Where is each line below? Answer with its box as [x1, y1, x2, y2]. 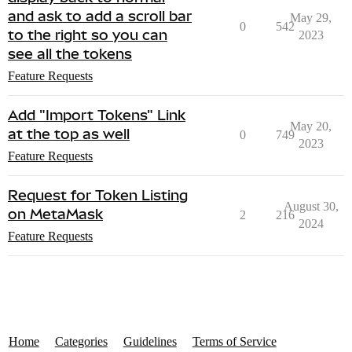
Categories [54, 335, 108, 349]
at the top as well [8, 126, 130, 143]
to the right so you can [8, 27, 167, 44]
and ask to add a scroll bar [8, 8, 192, 25]
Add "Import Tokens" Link [8, 107, 185, 124]
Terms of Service [192, 335, 277, 349]
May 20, [290, 119, 332, 134]
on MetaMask [8, 206, 103, 223]
